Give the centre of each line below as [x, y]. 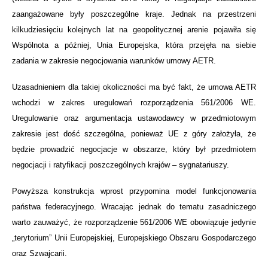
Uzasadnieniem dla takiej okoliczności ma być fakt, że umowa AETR [134, 87]
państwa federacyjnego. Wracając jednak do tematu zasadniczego [134, 206]
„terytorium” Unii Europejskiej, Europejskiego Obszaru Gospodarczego [134, 237]
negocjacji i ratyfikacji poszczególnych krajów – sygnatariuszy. [121, 165]
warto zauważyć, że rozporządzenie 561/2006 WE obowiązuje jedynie [134, 222]
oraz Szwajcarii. [39, 253]
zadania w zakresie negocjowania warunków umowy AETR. [114, 60]
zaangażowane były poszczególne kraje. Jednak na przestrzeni [134, 14]
